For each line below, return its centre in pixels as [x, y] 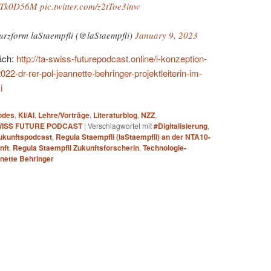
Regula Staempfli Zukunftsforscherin [76, 148]
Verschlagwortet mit [120, 126]
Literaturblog [115, 115]
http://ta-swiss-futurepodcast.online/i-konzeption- [112, 58]
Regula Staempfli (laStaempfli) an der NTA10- [133, 137]
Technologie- [165, 148]
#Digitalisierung [181, 126]
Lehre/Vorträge [64, 115]
